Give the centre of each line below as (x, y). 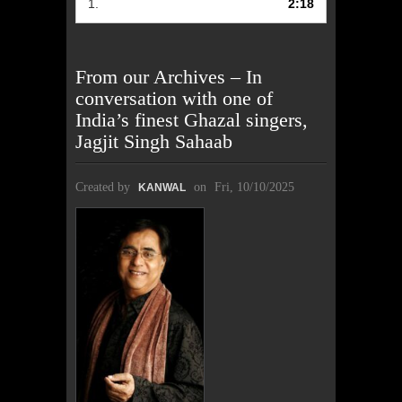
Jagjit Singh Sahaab (154, 141)
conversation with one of (174, 98)
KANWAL (162, 187)
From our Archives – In (169, 76)
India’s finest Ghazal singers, (192, 119)
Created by (105, 187)
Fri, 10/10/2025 (254, 187)
